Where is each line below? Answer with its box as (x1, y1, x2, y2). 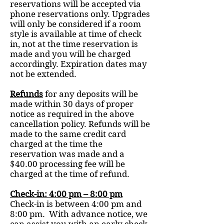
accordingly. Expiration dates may (10, 59, 147, 69)
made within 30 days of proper (10, 99, 133, 109)
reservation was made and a (10, 149, 124, 159)
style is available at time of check (10, 29, 141, 39)
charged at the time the (10, 139, 102, 149)
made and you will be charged (10, 49, 130, 59)
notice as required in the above (10, 109, 134, 119)
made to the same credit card (10, 129, 126, 139)
